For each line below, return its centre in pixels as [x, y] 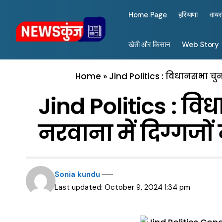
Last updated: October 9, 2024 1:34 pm [123, 187]
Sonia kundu [78, 174]
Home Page [148, 15]
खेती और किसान [149, 45]
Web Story [200, 45]
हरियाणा [188, 15]
